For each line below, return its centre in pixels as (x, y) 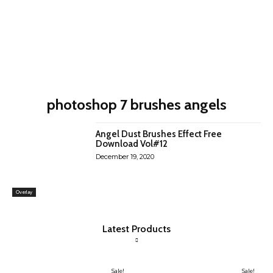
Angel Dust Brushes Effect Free (159, 134)
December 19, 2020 (125, 157)
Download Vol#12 (132, 144)
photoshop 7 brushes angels (136, 105)
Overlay (24, 192)
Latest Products (136, 229)
